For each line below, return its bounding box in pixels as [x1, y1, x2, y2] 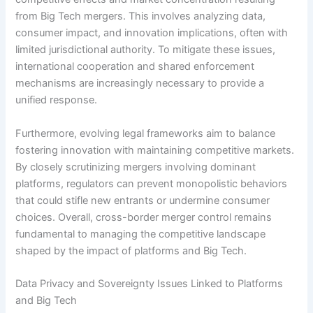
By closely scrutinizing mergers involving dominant [15, 160, 256, 173]
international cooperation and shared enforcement [15, 60, 255, 73]
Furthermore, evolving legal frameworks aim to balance [15, 126, 276, 140]
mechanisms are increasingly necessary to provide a [15, 77, 265, 90]
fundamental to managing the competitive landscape [15, 227, 266, 240]
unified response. [15, 94, 98, 107]
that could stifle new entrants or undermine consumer [15, 194, 270, 207]
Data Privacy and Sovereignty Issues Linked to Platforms [15, 277, 284, 290]
